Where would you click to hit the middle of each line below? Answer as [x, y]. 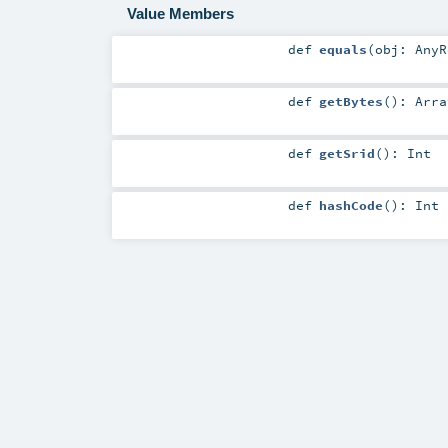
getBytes [350, 100]
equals [342, 48]
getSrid [346, 152]
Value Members [180, 13]
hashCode [350, 205]
